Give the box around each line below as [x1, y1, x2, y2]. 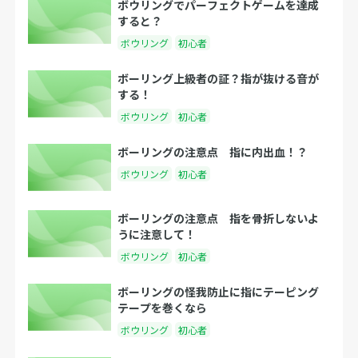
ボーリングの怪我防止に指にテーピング [117, 283, 320, 300]
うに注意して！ [117, 225, 197, 242]
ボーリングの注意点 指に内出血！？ [117, 144, 308, 160]
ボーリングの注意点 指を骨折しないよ [117, 209, 320, 226]
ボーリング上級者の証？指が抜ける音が [117, 70, 320, 86]
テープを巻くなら [117, 299, 208, 316]
